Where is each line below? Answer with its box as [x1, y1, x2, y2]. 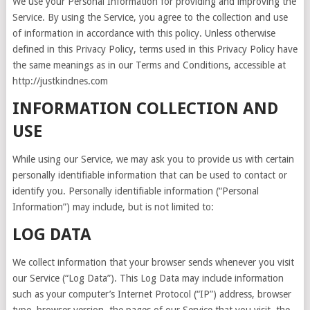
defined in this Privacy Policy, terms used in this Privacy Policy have [12, 44, 298, 55]
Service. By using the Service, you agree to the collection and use [12, 12, 288, 23]
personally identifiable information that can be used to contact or [12, 170, 287, 181]
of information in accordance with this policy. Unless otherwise [12, 28, 275, 39]
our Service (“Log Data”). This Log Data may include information [12, 273, 284, 284]
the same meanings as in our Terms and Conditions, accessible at [12, 60, 286, 71]
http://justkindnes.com [12, 75, 108, 86]
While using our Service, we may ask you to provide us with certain [12, 154, 294, 165]
